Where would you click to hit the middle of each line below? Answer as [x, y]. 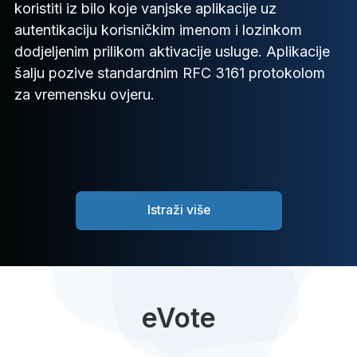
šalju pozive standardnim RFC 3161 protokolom [170, 73]
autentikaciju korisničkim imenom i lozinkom [158, 29]
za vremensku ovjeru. [84, 94]
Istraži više [178, 210]
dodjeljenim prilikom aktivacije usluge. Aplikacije [172, 51]
